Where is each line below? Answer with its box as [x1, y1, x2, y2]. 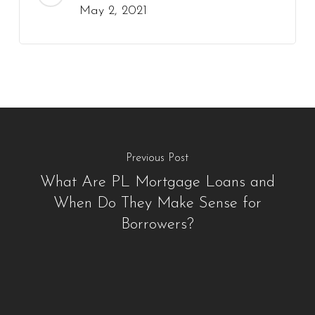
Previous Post [126, 152, 189, 164]
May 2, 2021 [79, 4, 147, 18]
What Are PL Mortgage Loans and [39, 174, 275, 191]
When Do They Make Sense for [53, 195, 262, 212]
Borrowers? [120, 216, 194, 233]
